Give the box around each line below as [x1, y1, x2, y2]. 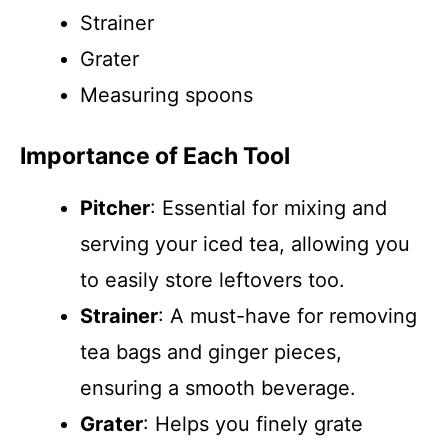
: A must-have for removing [158, 304, 417, 328]
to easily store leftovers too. [80, 268, 345, 292]
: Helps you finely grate [143, 412, 363, 436]
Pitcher [80, 196, 150, 220]
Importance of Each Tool [20, 142, 290, 170]
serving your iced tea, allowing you [80, 232, 410, 256]
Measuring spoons [80, 83, 253, 107]
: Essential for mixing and [150, 196, 387, 220]
